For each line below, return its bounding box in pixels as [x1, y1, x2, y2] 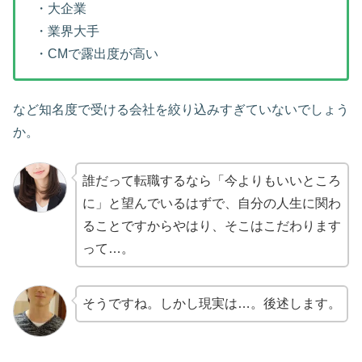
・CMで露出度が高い [35, 47, 158, 61]
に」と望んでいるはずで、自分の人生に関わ [82, 196, 341, 210]
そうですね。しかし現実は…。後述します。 [82, 297, 341, 311]
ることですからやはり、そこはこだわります [82, 218, 341, 233]
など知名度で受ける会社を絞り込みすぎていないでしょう [13, 103, 349, 117]
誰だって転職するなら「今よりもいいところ [82, 173, 341, 187]
